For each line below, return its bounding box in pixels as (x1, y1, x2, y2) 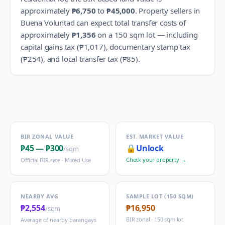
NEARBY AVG (21, 192, 59, 200)
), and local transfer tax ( (41, 54, 123, 64)
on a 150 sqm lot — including (95, 30, 198, 40)
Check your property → (126, 156, 186, 163)
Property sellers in (139, 6, 200, 16)
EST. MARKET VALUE (126, 133, 184, 140)
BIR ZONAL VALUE (21, 133, 74, 140)
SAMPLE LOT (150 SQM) (126, 192, 194, 200)
